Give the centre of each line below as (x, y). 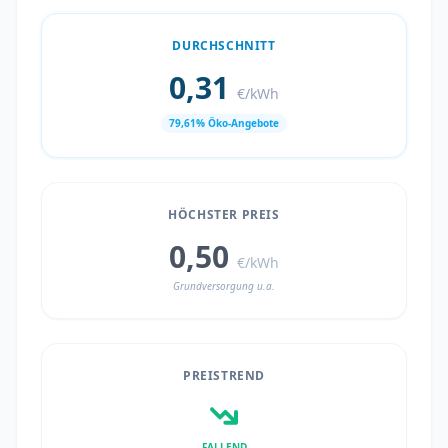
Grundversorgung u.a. (224, 286)
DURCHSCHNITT (224, 45)
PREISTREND (224, 375)
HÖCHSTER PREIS (224, 214)
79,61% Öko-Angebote (224, 123)
